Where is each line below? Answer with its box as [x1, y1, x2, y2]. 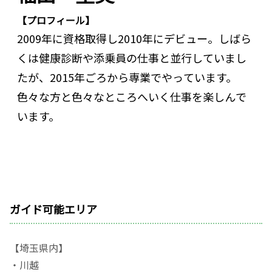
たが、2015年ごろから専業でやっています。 [17, 69, 237, 85]
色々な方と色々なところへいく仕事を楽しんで [17, 88, 246, 104]
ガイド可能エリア [10, 200, 97, 217]
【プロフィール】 [17, 12, 95, 27]
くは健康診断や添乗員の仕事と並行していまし [17, 49, 246, 66]
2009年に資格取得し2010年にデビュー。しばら [17, 30, 251, 46]
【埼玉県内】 [10, 240, 68, 255]
